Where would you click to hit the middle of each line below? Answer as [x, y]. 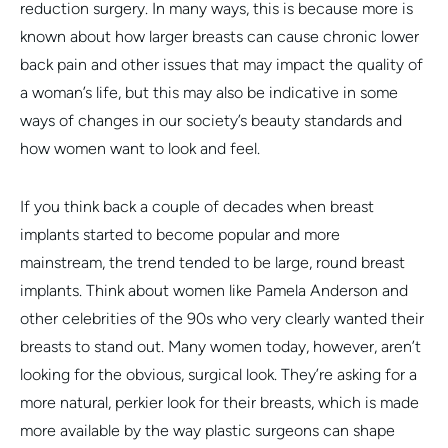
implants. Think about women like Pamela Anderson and [214, 290]
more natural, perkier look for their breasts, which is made [219, 402]
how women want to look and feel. [140, 148]
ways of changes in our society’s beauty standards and [211, 120]
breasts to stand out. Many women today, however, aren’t [220, 346]
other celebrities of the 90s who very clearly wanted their [222, 318]
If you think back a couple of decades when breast [197, 206]
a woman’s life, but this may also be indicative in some [209, 92]
